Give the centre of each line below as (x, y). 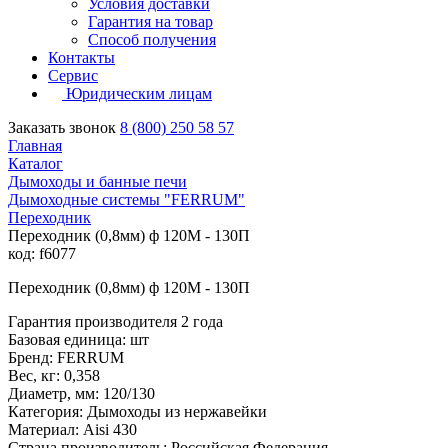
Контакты (81, 58)
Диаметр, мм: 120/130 (81, 394)
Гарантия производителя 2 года (115, 322)
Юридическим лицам (137, 94)
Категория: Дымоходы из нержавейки (137, 412)
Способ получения (152, 40)
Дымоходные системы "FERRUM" (126, 200)
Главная (35, 146)
